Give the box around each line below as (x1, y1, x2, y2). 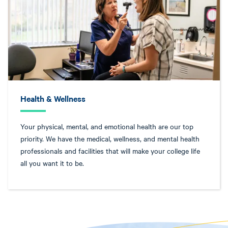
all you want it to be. (20, 158, 84, 168)
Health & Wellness (20, 93, 85, 104)
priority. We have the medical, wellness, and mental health (20, 133, 199, 144)
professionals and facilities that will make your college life (20, 146, 200, 156)
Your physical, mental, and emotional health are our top (20, 121, 193, 131)
